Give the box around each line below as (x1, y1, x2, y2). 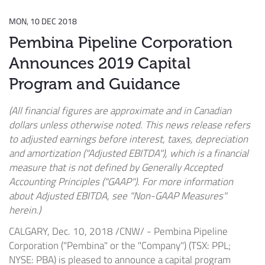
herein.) (9, 202, 41, 218)
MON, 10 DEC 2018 (9, 15, 77, 28)
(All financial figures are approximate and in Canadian (9, 103, 231, 119)
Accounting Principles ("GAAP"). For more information (9, 174, 233, 190)
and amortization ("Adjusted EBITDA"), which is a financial (9, 146, 248, 161)
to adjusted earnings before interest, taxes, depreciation (9, 131, 248, 147)
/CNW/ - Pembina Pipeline (113, 224, 228, 240)
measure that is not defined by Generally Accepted (9, 160, 222, 176)
